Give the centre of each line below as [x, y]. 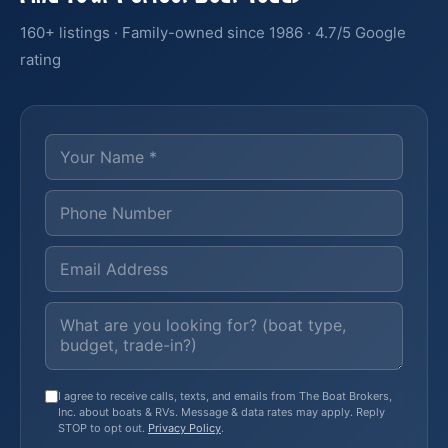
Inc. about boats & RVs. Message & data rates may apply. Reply [221, 412]
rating [40, 59]
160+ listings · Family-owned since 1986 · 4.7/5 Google [213, 32]
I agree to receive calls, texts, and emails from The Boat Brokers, [225, 396]
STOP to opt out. [103, 428]
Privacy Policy [184, 428]
